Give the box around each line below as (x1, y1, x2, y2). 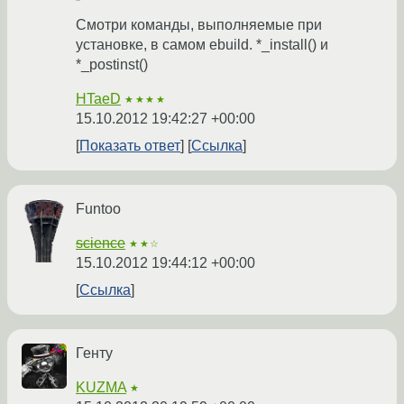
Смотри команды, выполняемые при (76, 17, 322, 33)
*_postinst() (76, 57, 148, 73)
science (76, 235, 125, 252)
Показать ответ (79, 138, 180, 154)
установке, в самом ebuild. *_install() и (76, 37, 328, 53)
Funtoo (76, 201, 121, 217)
